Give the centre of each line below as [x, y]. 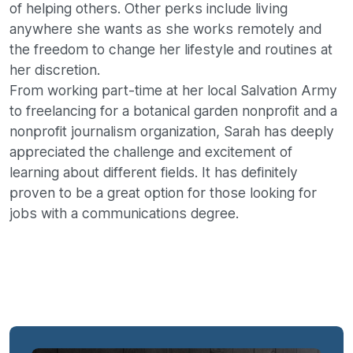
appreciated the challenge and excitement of [151, 152]
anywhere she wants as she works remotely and [165, 29]
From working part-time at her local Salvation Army [173, 91]
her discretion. [55, 70]
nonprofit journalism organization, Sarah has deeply [172, 132]
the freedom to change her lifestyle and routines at [171, 50]
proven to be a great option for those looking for [163, 193]
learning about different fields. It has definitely [154, 173]
